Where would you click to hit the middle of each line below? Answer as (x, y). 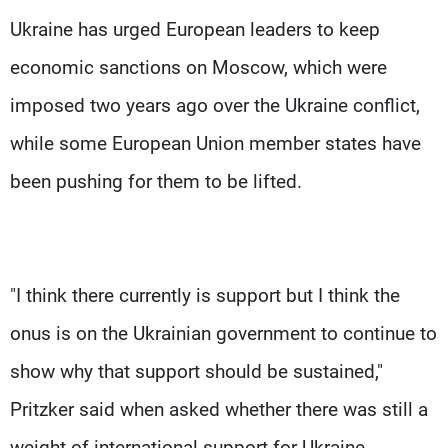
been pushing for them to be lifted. (156, 181)
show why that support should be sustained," (196, 371)
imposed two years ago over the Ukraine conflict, (215, 105)
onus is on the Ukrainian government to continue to (223, 333)
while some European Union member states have (215, 143)
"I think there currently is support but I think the (205, 295)
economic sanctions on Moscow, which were (198, 67)
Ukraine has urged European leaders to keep (195, 29)
